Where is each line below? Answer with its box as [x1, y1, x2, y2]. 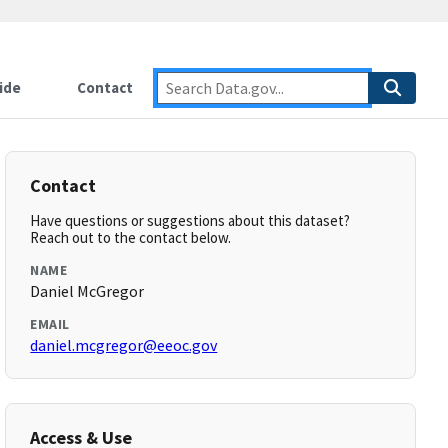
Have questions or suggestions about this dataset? [30, 211, 351, 230]
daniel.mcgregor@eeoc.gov [30, 335, 218, 355]
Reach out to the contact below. [30, 228, 232, 247]
